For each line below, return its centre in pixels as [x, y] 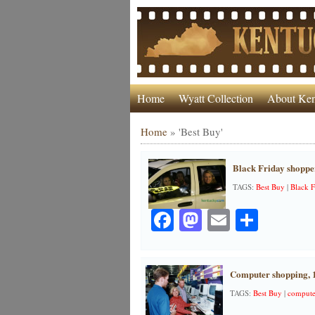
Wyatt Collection [216, 98]
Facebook [217, 220]
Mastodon [246, 220]
